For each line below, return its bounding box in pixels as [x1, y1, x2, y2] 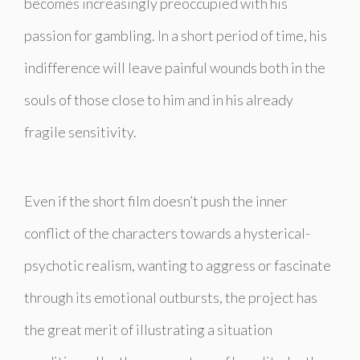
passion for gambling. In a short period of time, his [24, 26, 327, 44]
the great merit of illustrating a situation [24, 320, 272, 338]
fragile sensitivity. [24, 122, 137, 141]
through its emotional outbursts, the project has [24, 288, 317, 306]
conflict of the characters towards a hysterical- [24, 223, 310, 242]
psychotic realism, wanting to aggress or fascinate [24, 256, 331, 274]
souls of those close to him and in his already [24, 90, 293, 108]
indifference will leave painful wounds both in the [24, 58, 325, 76]
